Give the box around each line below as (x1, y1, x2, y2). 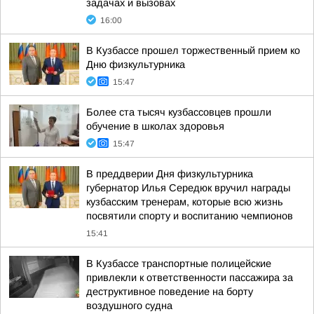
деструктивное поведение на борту (86, 286, 253, 297)
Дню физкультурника (86, 59, 185, 70)
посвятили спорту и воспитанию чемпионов (86, 210, 293, 221)
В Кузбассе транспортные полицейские (86, 258, 271, 269)
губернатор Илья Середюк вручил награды (86, 182, 290, 193)
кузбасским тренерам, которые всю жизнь (86, 196, 283, 207)
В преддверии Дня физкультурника (86, 168, 253, 179)
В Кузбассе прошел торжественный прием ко (86, 45, 300, 56)
